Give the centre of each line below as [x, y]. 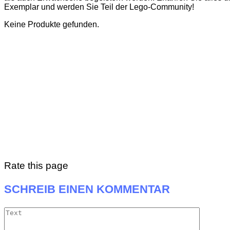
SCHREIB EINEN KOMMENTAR [87, 189]
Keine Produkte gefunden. [52, 25]
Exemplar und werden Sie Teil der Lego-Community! [99, 7]
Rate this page [36, 166]
